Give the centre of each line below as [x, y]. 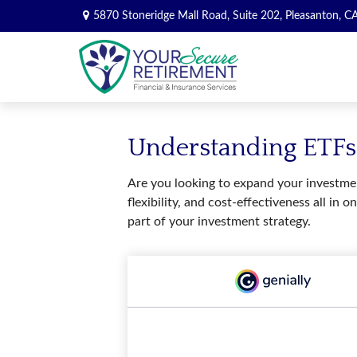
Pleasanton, [313, 16]
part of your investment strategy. [219, 222]
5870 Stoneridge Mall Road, [163, 16]
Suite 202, [257, 16]
